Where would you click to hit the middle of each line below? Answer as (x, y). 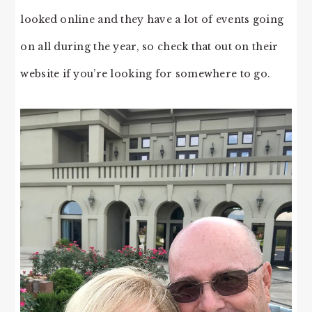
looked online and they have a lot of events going (152, 20)
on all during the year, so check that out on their (149, 47)
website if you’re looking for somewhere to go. (146, 74)
